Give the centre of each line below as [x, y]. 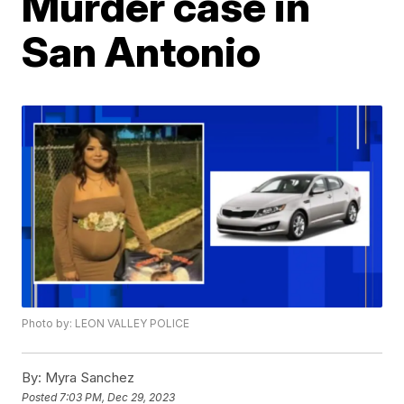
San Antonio [142, 51]
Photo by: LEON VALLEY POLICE [106, 324]
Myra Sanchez [88, 378]
